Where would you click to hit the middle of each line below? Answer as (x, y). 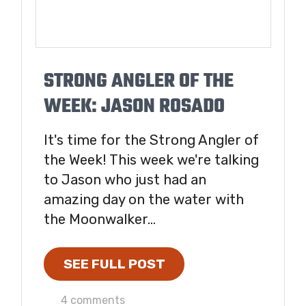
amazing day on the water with (144, 199)
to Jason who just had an (125, 179)
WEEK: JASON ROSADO (134, 107)
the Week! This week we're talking (151, 159)
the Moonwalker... (100, 219)
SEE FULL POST (114, 264)
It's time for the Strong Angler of (151, 140)
